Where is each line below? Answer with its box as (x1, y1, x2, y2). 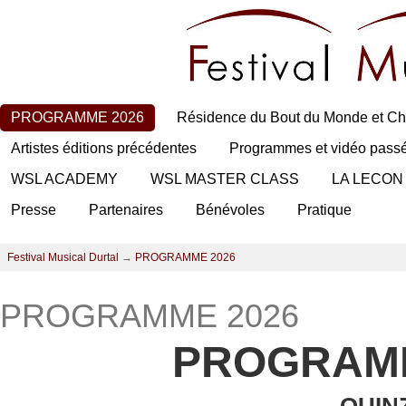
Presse (11, 202, 56, 218)
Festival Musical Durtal (7, 251, 119, 265)
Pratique (297, 202, 352, 218)
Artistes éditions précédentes (11, 140, 197, 157)
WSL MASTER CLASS (150, 171, 299, 188)
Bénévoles (196, 202, 265, 218)
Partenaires (89, 202, 163, 218)
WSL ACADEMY (11, 171, 118, 188)
